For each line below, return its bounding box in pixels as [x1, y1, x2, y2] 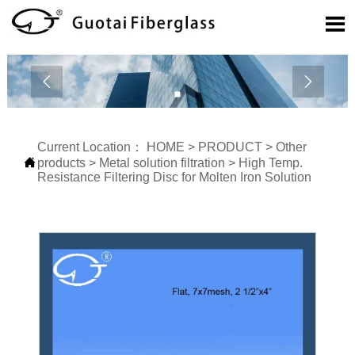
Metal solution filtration [98, 156, 225, 170]
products [36, 156, 86, 170]
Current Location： [36, 140, 147, 155]
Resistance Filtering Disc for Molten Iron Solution [36, 170, 311, 185]
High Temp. [238, 156, 303, 170]
